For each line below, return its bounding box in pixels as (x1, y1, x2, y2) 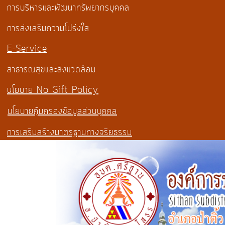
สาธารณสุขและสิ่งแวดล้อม (7, 63, 96, 76)
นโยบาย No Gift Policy (7, 83, 98, 97)
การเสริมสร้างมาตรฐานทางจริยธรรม (7, 126, 132, 139)
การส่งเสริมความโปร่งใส (7, 22, 89, 35)
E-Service (7, 42, 47, 56)
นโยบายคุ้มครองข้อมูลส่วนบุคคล (8, 104, 117, 118)
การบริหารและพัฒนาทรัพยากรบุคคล (7, 1, 130, 15)
